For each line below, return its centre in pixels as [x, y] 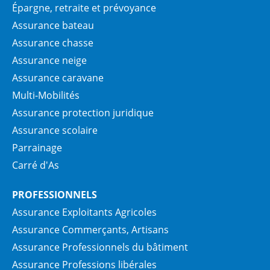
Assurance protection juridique [83, 113]
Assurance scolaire [55, 130]
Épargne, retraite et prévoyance [84, 8]
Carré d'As [36, 165]
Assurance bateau [53, 26]
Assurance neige [49, 61]
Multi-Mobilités [46, 96]
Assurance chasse [53, 43]
